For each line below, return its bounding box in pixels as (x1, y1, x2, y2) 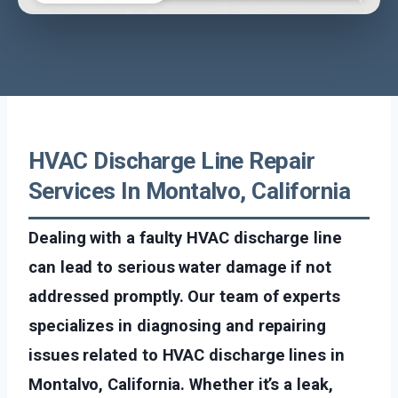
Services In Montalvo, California (28, 177, 351, 204)
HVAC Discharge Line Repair (28, 147, 315, 174)
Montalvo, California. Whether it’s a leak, (28, 374, 333, 394)
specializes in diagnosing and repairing (28, 315, 326, 335)
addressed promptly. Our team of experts (28, 286, 340, 306)
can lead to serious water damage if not (28, 257, 331, 276)
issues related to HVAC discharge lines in (28, 345, 345, 364)
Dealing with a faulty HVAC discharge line (28, 227, 342, 247)
